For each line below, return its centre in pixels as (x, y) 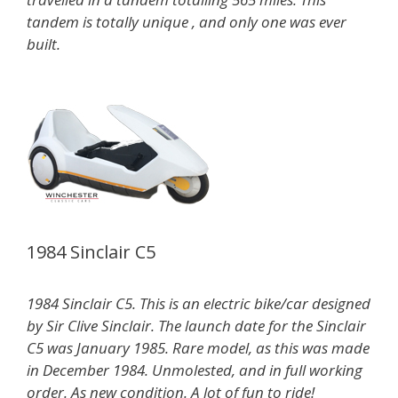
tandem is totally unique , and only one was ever (187, 21)
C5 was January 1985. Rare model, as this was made (198, 348)
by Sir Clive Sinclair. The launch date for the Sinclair (196, 326)
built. (45, 44)
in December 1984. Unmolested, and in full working (195, 370)
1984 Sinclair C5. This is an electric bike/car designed (199, 304)
